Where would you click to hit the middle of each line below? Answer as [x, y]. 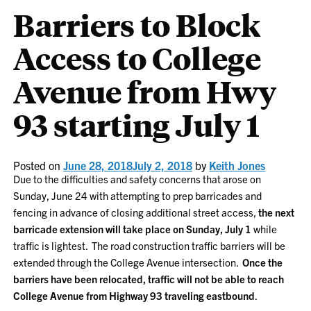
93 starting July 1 [137, 125]
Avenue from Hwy [145, 91]
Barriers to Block [137, 25]
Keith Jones [237, 165]
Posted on [39, 165]
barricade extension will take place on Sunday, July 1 [133, 229]
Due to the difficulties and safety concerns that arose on [137, 179]
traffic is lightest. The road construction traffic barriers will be [150, 245]
